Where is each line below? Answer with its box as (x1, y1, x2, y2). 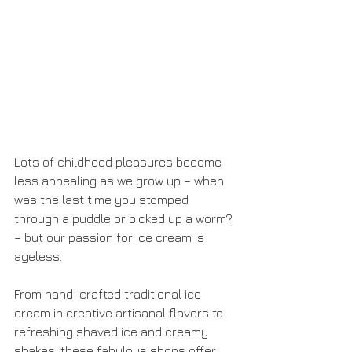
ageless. (14, 249, 65, 263)
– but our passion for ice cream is (14, 230, 207, 244)
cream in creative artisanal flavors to (14, 306, 226, 320)
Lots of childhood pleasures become (14, 155, 225, 169)
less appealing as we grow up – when (14, 174, 227, 188)
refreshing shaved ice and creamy (14, 324, 211, 339)
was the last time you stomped (14, 192, 192, 207)
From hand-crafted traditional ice (14, 287, 204, 301)
